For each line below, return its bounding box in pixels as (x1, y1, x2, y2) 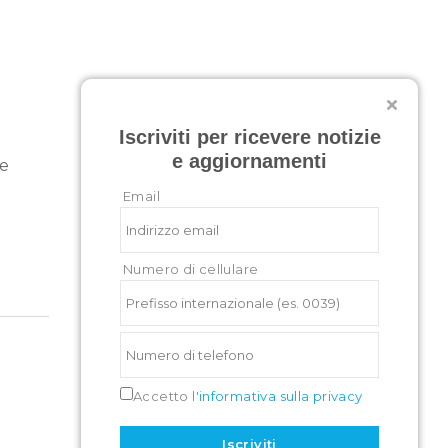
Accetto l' (133, 388, 199, 404)
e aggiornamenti (172, 150, 327, 172)
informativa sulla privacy (198, 388, 363, 404)
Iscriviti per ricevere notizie (118, 126, 381, 148)
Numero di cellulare (123, 261, 259, 277)
